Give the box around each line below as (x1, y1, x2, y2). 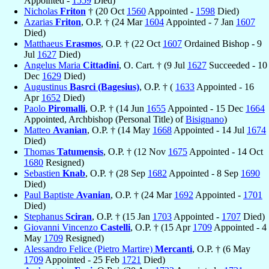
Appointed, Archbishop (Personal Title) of (24, 113, 186, 124)
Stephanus (24, 211, 65, 222)
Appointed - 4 (212, 222, 267, 232)
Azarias (24, 16, 55, 27)
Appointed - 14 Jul (172, 124, 247, 135)
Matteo (24, 124, 53, 135)
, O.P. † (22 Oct (101, 38, 163, 49)
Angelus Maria (24, 59, 83, 70)
